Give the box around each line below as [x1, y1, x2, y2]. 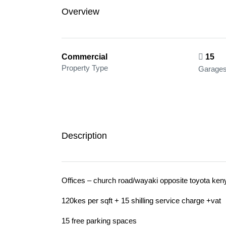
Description [62, 131, 107, 141]
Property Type [62, 64, 108, 72]
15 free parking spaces [62, 216, 137, 225]
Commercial [62, 52, 107, 61]
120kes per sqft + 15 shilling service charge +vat [62, 196, 221, 205]
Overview [62, 6, 99, 17]
